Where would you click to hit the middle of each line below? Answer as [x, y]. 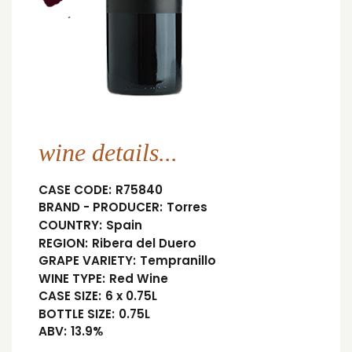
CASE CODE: [75, 189]
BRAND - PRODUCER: [101, 207]
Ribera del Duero [144, 243]
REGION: [63, 243]
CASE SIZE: [70, 296]
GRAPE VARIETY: [87, 261]
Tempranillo [178, 261]
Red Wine [138, 278]
